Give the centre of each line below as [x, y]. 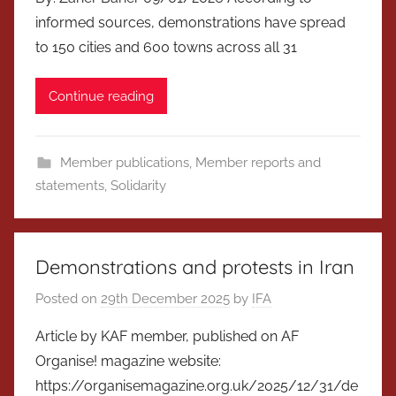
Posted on [68, 298]
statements [70, 186]
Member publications [124, 163]
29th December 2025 [165, 298]
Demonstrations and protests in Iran [195, 267]
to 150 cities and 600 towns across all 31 [166, 48]
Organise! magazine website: [128, 361]
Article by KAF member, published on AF [167, 336]
